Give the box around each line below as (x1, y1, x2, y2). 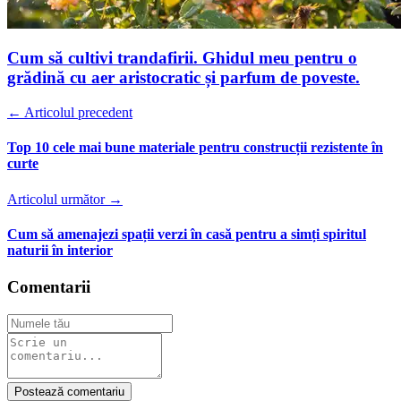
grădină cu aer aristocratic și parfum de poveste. (7, 68, 360, 88)
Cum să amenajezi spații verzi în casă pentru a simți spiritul (7, 226, 366, 242)
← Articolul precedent (7, 105, 132, 121)
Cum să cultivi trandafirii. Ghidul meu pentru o (7, 48, 357, 68)
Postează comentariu (14, 384, 124, 398)
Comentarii (7, 277, 90, 297)
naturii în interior (7, 242, 113, 258)
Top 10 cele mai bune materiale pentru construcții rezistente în (7, 140, 383, 156)
